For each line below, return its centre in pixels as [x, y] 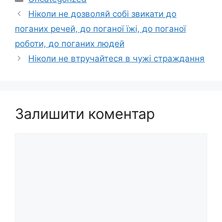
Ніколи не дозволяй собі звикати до [103, 14]
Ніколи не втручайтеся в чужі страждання [117, 59]
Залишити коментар [85, 114]
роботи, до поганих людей [70, 44]
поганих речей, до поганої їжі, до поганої [100, 29]
